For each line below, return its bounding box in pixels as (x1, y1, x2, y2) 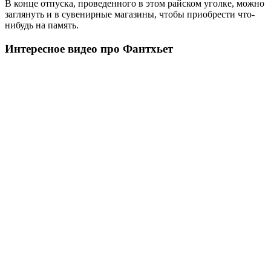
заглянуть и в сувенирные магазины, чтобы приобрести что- (5, 9, 255, 20)
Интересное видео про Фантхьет (5, 42, 173, 55)
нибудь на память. (5, 20, 79, 31)
